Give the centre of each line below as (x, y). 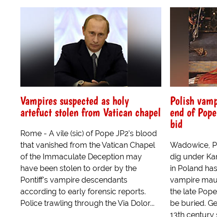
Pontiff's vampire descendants (74, 180)
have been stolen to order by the (78, 168)
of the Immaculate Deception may (81, 156)
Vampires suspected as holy (75, 100)
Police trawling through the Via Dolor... (87, 203)
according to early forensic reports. (83, 191)
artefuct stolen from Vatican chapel (91, 112)
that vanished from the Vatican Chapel (88, 145)
